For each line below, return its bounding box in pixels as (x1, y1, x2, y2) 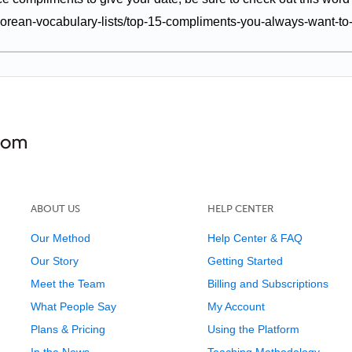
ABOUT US (30, 203, 80, 214)
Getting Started (207, 255, 283, 267)
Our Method (30, 232, 90, 244)
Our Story (30, 255, 79, 267)
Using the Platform (207, 323, 299, 335)
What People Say (30, 300, 116, 313)
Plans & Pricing (30, 323, 105, 335)
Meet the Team (30, 277, 105, 290)
